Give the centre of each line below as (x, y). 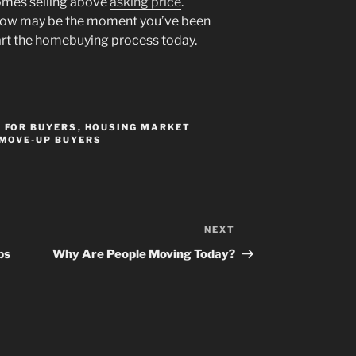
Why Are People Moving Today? (144, 255)
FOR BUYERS (41, 128)
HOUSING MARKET (138, 128)
